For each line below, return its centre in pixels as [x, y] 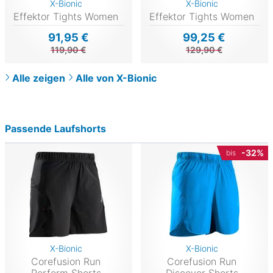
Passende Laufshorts [55, 128]
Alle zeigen [39, 78]
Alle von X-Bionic [116, 78]
